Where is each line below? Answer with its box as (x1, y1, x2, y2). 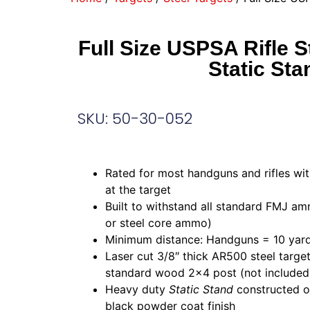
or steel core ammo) (105, 216, 212, 230)
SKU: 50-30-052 (77, 108, 192, 130)
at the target (105, 183, 171, 197)
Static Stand (169, 282, 233, 297)
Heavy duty (105, 282, 169, 297)
